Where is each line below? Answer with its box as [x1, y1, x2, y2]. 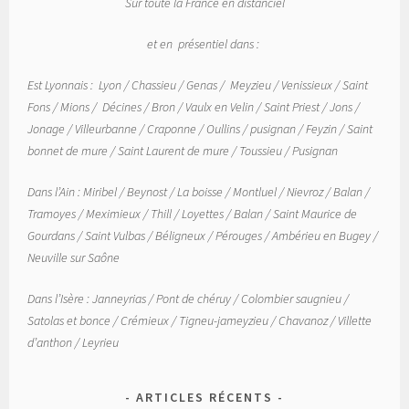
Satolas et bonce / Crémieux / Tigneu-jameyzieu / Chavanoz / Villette [27, 311, 372, 329]
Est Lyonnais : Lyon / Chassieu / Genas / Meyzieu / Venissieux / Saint [27, 76, 369, 93]
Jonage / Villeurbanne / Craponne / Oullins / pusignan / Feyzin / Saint [27, 120, 373, 137]
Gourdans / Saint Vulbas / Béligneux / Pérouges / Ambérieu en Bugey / [27, 226, 379, 244]
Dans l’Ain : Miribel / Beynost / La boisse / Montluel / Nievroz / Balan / [27, 183, 371, 200]
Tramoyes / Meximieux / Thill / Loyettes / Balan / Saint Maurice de [27, 204, 358, 222]
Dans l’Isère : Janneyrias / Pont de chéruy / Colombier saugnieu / [27, 289, 350, 307]
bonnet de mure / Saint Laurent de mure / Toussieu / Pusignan [27, 142, 341, 159]
